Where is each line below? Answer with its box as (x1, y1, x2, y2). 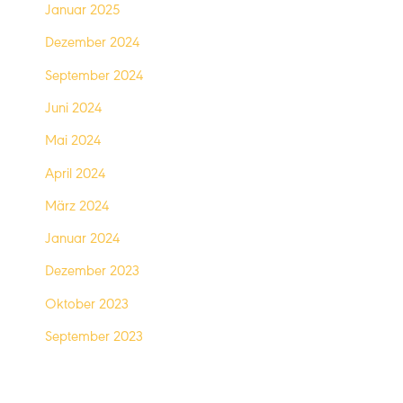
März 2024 (45, 200, 111, 215)
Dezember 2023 (45, 265, 140, 281)
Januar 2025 (45, 4, 121, 20)
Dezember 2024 (45, 37, 141, 52)
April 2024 (45, 167, 107, 183)
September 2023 (45, 331, 144, 345)
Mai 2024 (45, 135, 103, 150)
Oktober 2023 (45, 298, 130, 313)
